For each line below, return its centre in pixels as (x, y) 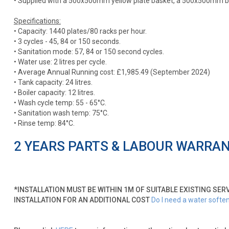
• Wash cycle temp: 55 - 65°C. (60, 102)
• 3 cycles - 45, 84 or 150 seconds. (67, 41)
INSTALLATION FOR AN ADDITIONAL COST (82, 200)
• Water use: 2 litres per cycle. (60, 62)
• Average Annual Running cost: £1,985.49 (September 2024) (112, 72)
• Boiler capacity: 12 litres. (54, 92)
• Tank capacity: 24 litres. (53, 82)
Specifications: (37, 21)
